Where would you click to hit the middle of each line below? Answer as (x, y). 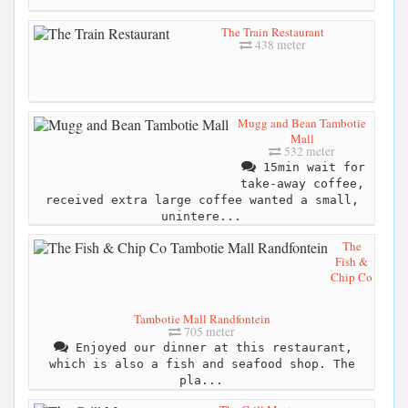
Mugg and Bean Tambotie (302, 122)
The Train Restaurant (272, 31)
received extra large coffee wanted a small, (202, 199)
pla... (201, 380)
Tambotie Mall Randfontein (202, 318)
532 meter (308, 151)
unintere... (201, 216)
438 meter (279, 44)
